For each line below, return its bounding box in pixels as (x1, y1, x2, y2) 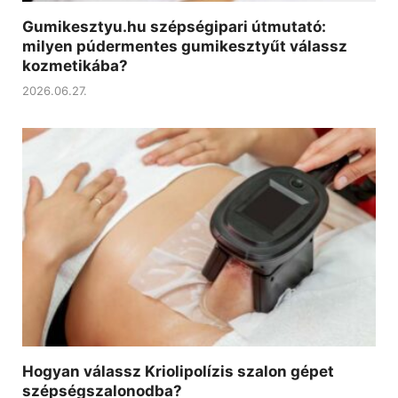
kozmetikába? (22, 56, 128, 75)
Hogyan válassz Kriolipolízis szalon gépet (22, 362, 334, 381)
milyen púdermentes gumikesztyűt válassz (22, 36, 347, 55)
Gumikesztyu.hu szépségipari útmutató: (22, 17, 326, 36)
